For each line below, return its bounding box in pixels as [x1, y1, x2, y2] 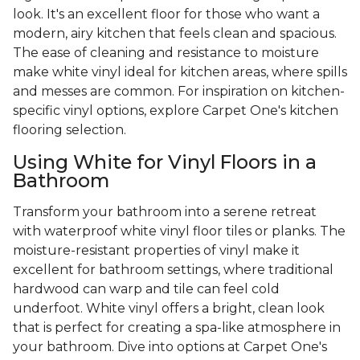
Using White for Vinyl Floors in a [13, 150, 317, 174]
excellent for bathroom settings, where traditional [13, 262, 333, 278]
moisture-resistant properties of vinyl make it [13, 243, 300, 259]
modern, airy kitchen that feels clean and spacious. [13, 26, 337, 42]
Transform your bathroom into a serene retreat [13, 204, 317, 220]
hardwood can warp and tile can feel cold [13, 281, 280, 297]
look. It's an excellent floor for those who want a [13, 6, 320, 22]
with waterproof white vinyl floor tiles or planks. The [13, 223, 346, 239]
